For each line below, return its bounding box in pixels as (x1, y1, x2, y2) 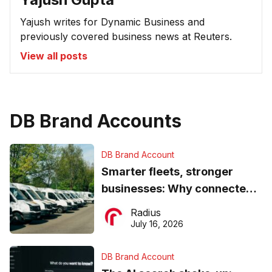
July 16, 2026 (130, 218, 183, 229)
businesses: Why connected (101, 182, 253, 195)
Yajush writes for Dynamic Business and (20, 15, 205, 28)
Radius (130, 206, 161, 219)
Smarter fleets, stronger (101, 165, 233, 178)
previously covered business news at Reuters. (20, 30, 232, 42)
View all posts (20, 49, 87, 62)
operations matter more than (101, 199, 257, 212)
